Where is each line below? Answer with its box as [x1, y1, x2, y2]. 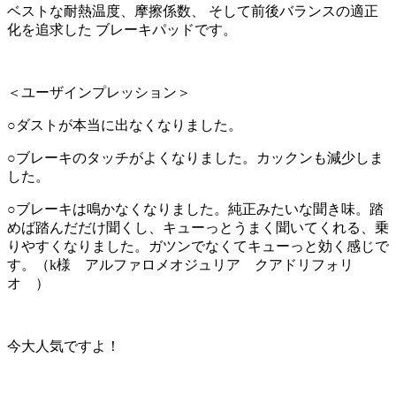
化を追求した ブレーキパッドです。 [7, 22, 237, 38]
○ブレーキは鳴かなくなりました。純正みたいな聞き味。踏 [7, 202, 384, 217]
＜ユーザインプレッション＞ [7, 85, 191, 101]
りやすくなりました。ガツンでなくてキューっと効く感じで [7, 239, 389, 255]
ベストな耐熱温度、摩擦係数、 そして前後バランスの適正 [7, 4, 378, 19]
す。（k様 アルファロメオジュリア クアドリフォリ [7, 257, 354, 273]
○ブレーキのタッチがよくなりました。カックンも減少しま [7, 150, 384, 166]
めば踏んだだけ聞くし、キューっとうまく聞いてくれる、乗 [7, 220, 389, 236]
